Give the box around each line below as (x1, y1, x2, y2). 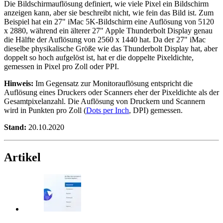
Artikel (4, 150, 41, 164)
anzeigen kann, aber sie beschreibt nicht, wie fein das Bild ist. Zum (4, 8, 214, 17)
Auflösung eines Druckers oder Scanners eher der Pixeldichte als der (4, 88, 219, 97)
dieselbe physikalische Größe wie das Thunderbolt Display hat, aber (4, 44, 218, 53)
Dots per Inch (86, 106, 129, 114)
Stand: (4, 122, 26, 131)
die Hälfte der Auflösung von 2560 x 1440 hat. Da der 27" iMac (4, 35, 206, 44)
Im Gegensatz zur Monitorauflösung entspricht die (33, 79, 193, 88)
